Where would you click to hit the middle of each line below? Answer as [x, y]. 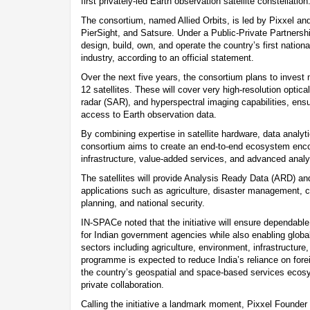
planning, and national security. [143, 203]
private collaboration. [122, 284]
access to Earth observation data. [149, 114]
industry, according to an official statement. [167, 57]
